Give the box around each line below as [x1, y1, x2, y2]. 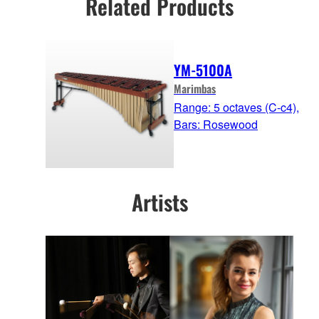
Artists [131, 185, 188, 218]
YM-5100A [174, 58, 232, 80]
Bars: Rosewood [174, 115, 258, 132]
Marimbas [174, 80, 216, 96]
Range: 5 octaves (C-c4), [174, 98, 299, 115]
